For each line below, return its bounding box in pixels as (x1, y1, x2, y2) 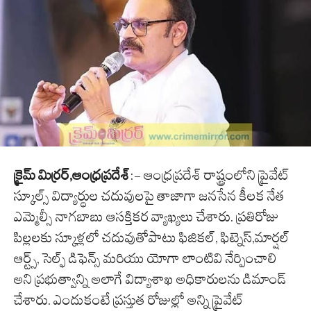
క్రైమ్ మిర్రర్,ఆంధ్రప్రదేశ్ (14, 166, 130, 183)
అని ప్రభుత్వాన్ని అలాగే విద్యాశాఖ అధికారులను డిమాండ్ (14, 270, 286, 287)
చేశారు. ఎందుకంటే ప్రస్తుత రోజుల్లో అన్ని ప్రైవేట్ (14, 291, 244, 308)
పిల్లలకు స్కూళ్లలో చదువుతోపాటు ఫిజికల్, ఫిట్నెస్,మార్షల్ (14, 228, 289, 246)
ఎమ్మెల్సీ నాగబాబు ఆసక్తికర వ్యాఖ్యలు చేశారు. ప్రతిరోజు (14, 208, 279, 225)
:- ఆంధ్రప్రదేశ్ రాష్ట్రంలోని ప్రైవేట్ (130, 166, 289, 183)
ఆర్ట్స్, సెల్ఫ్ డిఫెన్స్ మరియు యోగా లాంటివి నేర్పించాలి (14, 249, 277, 267)
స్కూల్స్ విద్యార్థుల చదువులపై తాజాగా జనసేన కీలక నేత (14, 187, 285, 204)
